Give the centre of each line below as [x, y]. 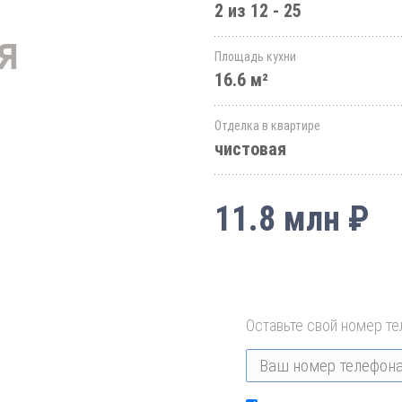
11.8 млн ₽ [292, 219]
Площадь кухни [255, 57]
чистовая [250, 149]
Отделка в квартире [267, 126]
